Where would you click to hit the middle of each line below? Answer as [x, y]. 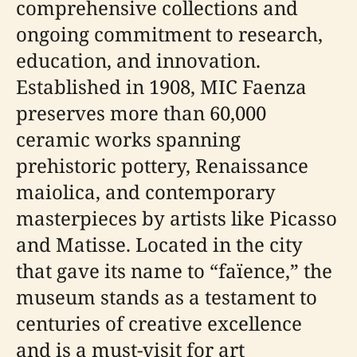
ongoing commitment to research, [169, 34]
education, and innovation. [138, 60]
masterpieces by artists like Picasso [177, 218]
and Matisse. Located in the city [159, 244]
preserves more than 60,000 [141, 113]
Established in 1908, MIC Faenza [161, 86]
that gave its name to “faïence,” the [174, 271]
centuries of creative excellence [159, 323]
